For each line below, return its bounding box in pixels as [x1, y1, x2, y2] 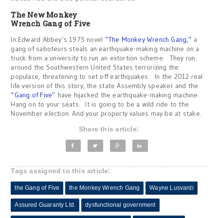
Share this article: [79, 125, 139, 133]
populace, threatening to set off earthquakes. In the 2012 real [11, 72, 203, 81]
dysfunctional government [85, 201, 156, 208]
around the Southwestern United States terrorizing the [11, 63, 179, 72]
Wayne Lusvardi [149, 184, 194, 191]
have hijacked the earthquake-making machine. [55, 91, 206, 99]
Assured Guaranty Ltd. [15, 201, 76, 208]
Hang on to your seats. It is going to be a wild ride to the [11, 100, 189, 109]
